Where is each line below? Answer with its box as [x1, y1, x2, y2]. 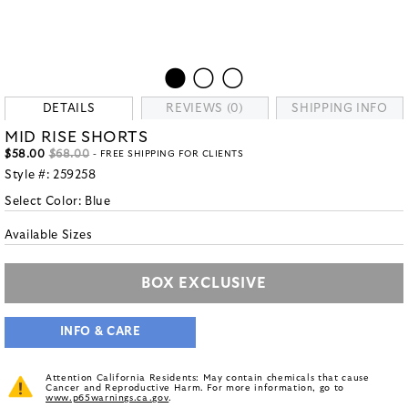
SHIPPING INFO [291, 103, 388, 115]
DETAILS [42, 103, 96, 115]
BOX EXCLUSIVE [141, 276, 267, 291]
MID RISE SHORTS [5, 129, 148, 145]
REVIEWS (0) [166, 103, 244, 115]
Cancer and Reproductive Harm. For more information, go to [46, 383, 345, 393]
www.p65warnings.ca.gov [46, 393, 169, 403]
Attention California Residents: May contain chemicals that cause [46, 373, 370, 382]
